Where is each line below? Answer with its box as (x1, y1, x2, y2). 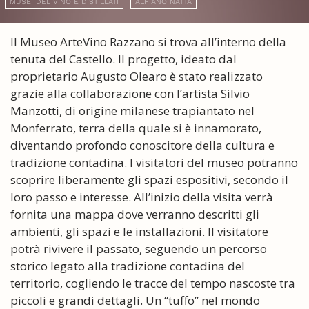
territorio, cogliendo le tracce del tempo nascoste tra (10, 275, 295, 291)
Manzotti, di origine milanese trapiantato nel (10, 102, 255, 119)
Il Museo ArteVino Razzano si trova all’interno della (10, 33, 286, 50)
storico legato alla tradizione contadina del (10, 257, 245, 274)
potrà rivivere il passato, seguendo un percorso (10, 240, 267, 257)
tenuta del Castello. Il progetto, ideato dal (10, 50, 237, 67)
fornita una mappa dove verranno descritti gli (10, 206, 259, 222)
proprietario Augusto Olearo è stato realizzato (10, 68, 263, 84)
